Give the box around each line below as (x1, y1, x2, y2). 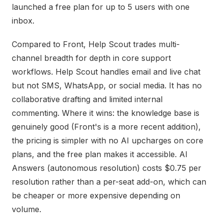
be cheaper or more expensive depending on (12, 191, 180, 200)
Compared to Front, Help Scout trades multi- (12, 39, 180, 49)
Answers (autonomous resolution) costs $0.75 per (12, 163, 201, 173)
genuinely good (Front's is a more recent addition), (12, 122, 201, 132)
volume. (12, 204, 41, 214)
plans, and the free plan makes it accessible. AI (12, 149, 188, 159)
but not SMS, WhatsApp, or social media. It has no (12, 81, 202, 90)
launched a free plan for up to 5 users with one (12, 2, 190, 12)
